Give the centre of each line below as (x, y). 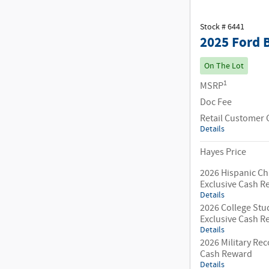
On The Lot (224, 66)
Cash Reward (226, 255)
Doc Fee (216, 103)
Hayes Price (223, 153)
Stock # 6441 (222, 27)
